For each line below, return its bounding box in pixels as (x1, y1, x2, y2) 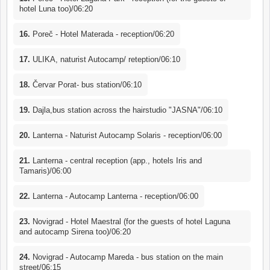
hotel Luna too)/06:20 (19, 4, 93, 13)
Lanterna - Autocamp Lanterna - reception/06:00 (30, 191, 198, 201)
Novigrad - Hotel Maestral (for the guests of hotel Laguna (30, 216, 230, 226)
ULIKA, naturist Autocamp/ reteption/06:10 (30, 54, 180, 64)
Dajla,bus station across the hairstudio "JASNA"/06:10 (30, 105, 222, 115)
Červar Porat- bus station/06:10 (30, 80, 142, 89)
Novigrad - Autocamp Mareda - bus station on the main (30, 252, 223, 262)
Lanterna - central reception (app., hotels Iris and (30, 155, 202, 165)
